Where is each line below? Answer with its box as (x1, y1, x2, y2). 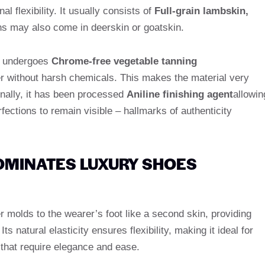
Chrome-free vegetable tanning (51, 55, 197, 67)
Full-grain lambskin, (154, 5, 248, 17)
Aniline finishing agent (127, 88, 233, 100)
